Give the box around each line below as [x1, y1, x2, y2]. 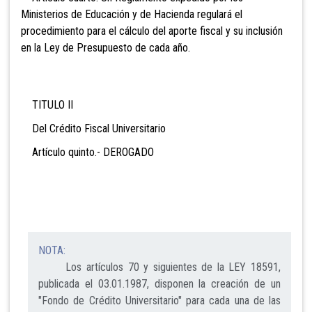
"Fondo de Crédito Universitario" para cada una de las [38, 294, 281, 308]
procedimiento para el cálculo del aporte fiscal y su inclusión [21, 24, 283, 38]
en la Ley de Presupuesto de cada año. [21, 41, 190, 55]
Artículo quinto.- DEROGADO [21, 146, 154, 159]
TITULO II [21, 98, 73, 112]
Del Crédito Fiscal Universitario [21, 122, 166, 136]
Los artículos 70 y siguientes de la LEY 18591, [38, 260, 281, 274]
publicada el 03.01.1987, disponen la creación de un [38, 277, 281, 291]
